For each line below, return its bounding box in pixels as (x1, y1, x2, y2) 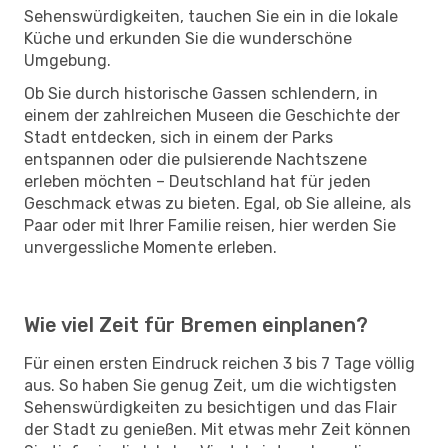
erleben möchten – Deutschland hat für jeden (24, 171, 371, 191)
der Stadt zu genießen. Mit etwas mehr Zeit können (24, 419, 411, 439)
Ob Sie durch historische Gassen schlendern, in (24, 83, 378, 103)
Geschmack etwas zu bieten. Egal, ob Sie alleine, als (24, 193, 411, 213)
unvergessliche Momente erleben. (24, 237, 277, 257)
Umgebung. (24, 50, 111, 70)
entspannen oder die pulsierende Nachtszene (24, 149, 367, 169)
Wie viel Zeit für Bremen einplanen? (24, 312, 368, 337)
